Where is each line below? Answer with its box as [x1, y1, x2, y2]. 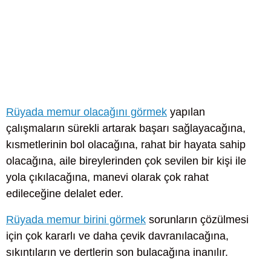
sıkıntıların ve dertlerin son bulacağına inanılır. [6, 246, 228, 259]
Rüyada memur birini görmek [6, 214, 146, 226]
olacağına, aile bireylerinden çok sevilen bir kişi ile [6, 155, 246, 168]
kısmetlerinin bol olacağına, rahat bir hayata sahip [6, 139, 246, 151]
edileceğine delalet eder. [6, 188, 123, 200]
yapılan [167, 106, 205, 119]
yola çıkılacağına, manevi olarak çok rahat [6, 171, 209, 184]
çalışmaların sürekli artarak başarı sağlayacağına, [6, 122, 246, 135]
